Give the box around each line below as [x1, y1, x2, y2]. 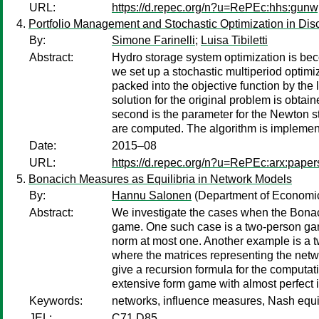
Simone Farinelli [112, 34, 195, 46]
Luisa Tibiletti [201, 34, 268, 46]
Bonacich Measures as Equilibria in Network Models [28, 173, 292, 185]
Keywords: [29, 295, 83, 307]
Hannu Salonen [112, 189, 192, 202]
